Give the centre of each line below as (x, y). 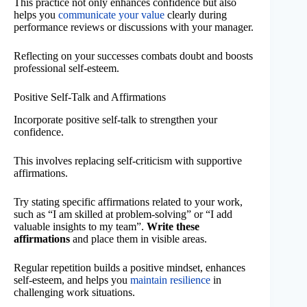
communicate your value (111, 15)
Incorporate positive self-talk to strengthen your (115, 120)
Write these (173, 227)
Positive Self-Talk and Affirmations (90, 97)
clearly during (196, 15)
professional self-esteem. (66, 69)
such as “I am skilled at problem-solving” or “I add (123, 214)
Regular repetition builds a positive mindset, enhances (130, 268)
